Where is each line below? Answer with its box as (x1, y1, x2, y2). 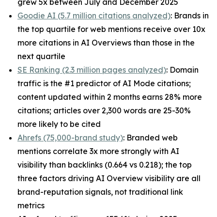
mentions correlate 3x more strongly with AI (17, 146, 179, 156)
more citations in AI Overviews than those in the (17, 37, 195, 47)
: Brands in (170, 10, 209, 20)
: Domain (166, 64, 199, 75)
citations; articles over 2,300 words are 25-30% (17, 105, 191, 115)
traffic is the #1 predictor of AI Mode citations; (17, 78, 191, 88)
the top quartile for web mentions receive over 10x (17, 24, 205, 34)
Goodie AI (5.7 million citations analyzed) (17, 10, 170, 20)
